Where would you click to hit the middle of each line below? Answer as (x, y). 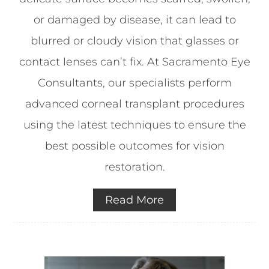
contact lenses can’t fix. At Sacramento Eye (134, 62)
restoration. (134, 167)
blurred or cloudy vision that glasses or (134, 41)
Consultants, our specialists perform (134, 83)
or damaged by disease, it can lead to (134, 20)
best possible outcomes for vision (134, 146)
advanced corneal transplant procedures (134, 104)
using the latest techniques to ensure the (134, 125)
